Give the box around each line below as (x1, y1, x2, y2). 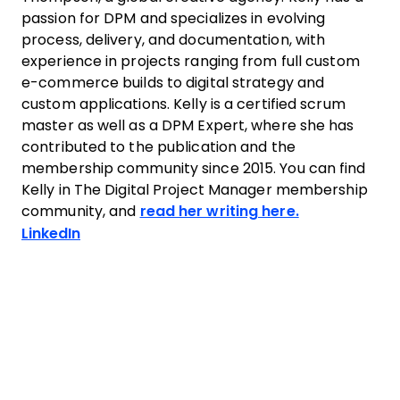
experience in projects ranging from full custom (21, 54, 360, 69)
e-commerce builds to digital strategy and (21, 75, 325, 90)
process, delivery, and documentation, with (21, 32, 326, 47)
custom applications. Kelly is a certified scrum (21, 96, 346, 112)
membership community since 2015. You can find (21, 161, 366, 176)
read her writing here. (139, 204, 299, 219)
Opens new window (79, 225, 221, 240)
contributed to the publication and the (21, 139, 296, 154)
